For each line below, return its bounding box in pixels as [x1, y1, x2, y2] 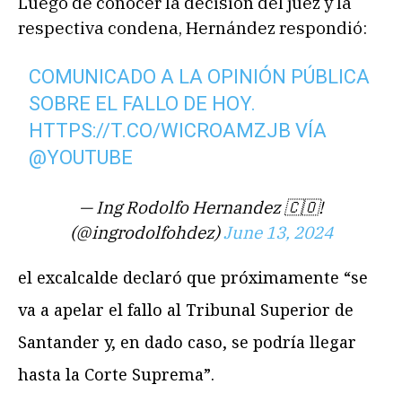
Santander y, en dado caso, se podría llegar [18, 331, 356, 354]
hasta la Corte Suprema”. [18, 363, 214, 386]
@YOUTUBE [29, 146, 134, 170]
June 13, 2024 [223, 222, 333, 244]
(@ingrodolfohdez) [69, 222, 223, 244]
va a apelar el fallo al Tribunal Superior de [18, 299, 354, 321]
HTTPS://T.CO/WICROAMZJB [29, 119, 292, 143]
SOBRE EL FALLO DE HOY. [29, 92, 257, 116]
